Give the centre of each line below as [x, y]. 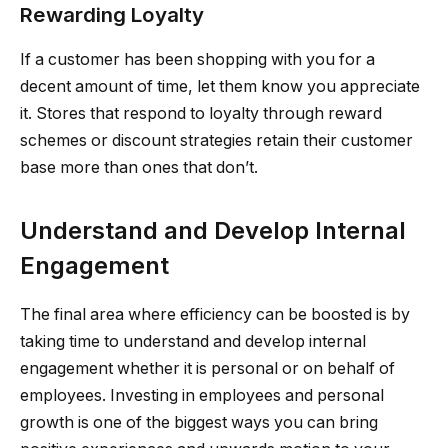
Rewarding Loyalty [112, 15]
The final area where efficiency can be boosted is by [215, 315]
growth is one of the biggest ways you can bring [199, 423]
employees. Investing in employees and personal [202, 396]
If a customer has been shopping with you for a [197, 59]
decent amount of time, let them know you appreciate [220, 86]
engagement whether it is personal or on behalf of [207, 369]
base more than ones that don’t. [139, 167]
